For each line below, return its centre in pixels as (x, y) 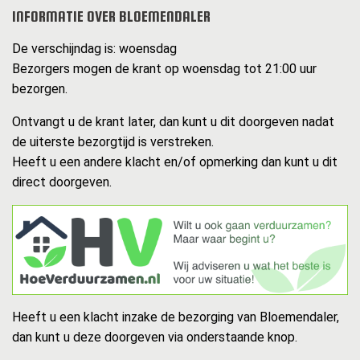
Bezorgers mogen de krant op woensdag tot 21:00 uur (164, 69)
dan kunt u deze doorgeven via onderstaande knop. (155, 337)
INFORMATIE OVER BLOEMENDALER (111, 17)
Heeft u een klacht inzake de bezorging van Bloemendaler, (176, 317)
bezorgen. (40, 89)
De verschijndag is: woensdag (94, 49)
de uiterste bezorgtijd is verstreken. (113, 142)
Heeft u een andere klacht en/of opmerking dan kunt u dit (175, 162)
